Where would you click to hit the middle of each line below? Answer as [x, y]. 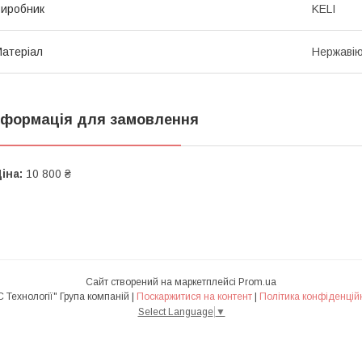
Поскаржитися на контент [194, 297]
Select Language [175, 311]
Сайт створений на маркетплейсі [162, 282]
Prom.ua [257, 282]
